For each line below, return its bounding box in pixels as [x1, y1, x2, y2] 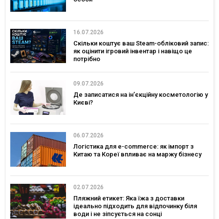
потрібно [73, 55, 100, 63]
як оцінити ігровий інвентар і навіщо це [73, 47, 192, 55]
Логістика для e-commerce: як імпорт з [73, 143, 194, 151]
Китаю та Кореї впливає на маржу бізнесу [73, 151, 201, 158]
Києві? [73, 99, 93, 107]
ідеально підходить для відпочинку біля [73, 202, 197, 210]
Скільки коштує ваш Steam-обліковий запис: [73, 39, 209, 47]
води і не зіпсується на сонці [73, 210, 162, 218]
